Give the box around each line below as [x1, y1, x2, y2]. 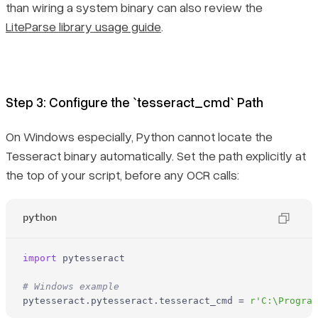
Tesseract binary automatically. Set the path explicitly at [6, 147, 306, 163]
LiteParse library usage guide [6, 18, 161, 35]
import [23, 252, 57, 263]
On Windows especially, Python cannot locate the [6, 128, 273, 144]
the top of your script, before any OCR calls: [6, 166, 239, 182]
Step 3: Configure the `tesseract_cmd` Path [6, 94, 263, 111]
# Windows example [23, 280, 119, 292]
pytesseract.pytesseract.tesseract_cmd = [23, 295, 250, 306]
